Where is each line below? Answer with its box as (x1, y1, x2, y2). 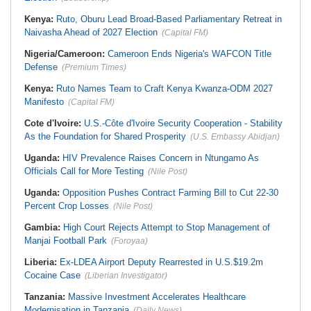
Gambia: (24, 222, 63, 233)
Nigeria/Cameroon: (24, 49, 108, 59)
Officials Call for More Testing (24, 166, 144, 176)
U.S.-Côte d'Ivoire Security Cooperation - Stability (84, 118, 283, 128)
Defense (24, 62, 58, 72)
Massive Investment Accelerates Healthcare (68, 292, 246, 302)
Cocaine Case (24, 270, 81, 280)
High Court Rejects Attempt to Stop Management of (63, 222, 270, 233)
